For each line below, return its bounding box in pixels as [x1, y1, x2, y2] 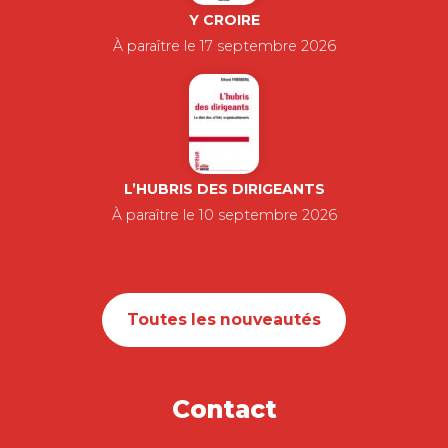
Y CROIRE [188, 11, 260, 29]
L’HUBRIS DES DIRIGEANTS [123, 180, 325, 198]
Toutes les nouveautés [127, 310, 321, 329]
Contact [171, 394, 277, 424]
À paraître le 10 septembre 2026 [111, 206, 337, 224]
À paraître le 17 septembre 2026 [112, 37, 336, 55]
